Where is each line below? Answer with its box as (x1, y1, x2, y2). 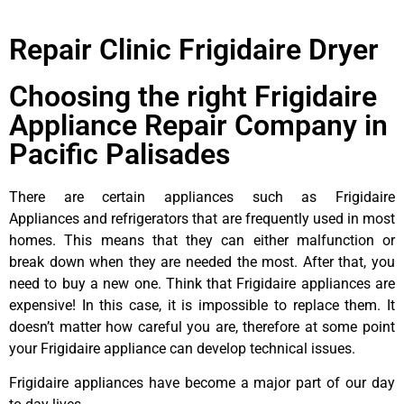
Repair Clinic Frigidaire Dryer (9, 32, 379, 67)
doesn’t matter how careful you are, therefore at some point (9, 317, 395, 335)
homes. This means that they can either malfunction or (9, 231, 395, 249)
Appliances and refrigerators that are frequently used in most (9, 209, 395, 227)
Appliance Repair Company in (9, 107, 388, 142)
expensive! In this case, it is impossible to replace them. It (9, 296, 395, 314)
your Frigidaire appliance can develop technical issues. (9, 339, 355, 357)
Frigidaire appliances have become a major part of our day (9, 374, 395, 392)
